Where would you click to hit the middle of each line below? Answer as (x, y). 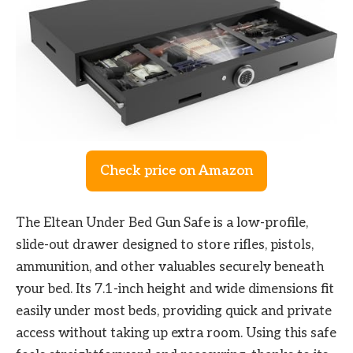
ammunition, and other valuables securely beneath (170, 268)
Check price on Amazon (176, 171)
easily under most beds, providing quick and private (174, 312)
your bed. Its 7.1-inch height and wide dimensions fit (175, 290)
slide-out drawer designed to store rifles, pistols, (165, 245)
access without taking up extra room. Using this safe (176, 334)
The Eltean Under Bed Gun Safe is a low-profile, (162, 223)
